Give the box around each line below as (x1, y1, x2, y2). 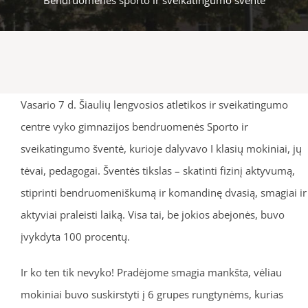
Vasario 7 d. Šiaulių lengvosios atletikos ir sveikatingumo (20, 97, 288, 111)
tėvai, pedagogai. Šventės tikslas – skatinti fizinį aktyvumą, (20, 163, 295, 177)
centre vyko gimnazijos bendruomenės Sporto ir (20, 119, 248, 133)
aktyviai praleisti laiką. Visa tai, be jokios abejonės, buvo (20, 207, 285, 221)
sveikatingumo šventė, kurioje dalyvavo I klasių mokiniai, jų (20, 141, 302, 155)
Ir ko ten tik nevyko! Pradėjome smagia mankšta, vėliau (20, 265, 282, 279)
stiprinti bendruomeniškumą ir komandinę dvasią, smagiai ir (20, 185, 307, 199)
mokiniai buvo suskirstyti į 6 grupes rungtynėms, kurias (20, 287, 283, 301)
